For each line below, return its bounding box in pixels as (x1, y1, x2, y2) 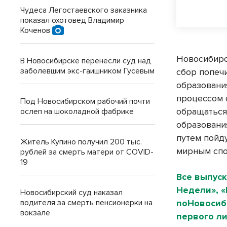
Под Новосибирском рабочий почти (20, 96, 150, 106)
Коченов (20, 25, 52, 35)
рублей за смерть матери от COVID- (20, 147, 154, 157)
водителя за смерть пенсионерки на (20, 198, 153, 208)
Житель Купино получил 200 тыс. (20, 137, 142, 147)
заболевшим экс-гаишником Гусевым (20, 66, 155, 76)
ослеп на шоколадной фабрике (20, 106, 134, 117)
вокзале (20, 208, 50, 218)
